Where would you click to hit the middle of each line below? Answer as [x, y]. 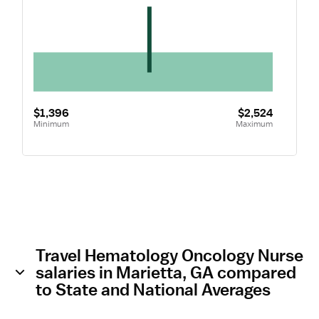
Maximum [254, 124]
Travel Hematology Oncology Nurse [169, 255]
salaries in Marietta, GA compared [166, 272]
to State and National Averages [153, 289]
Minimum [51, 124]
